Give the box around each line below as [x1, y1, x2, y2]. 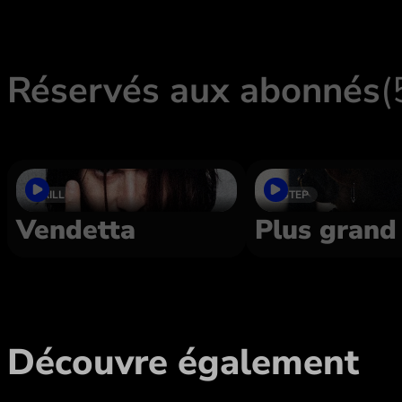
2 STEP [272, 188, 309, 203]
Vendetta [16, 212, 135, 249]
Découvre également [7, 338, 359, 388]
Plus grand [254, 212, 397, 249]
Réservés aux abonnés [7, 66, 380, 116]
